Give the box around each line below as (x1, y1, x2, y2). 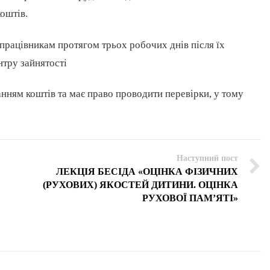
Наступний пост (177, 153, 238, 163)
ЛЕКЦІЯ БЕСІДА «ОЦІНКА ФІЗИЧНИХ (56, 166, 238, 177)
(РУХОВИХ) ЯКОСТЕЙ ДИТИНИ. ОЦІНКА (43, 179, 238, 190)
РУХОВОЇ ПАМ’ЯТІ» (142, 192, 238, 203)
